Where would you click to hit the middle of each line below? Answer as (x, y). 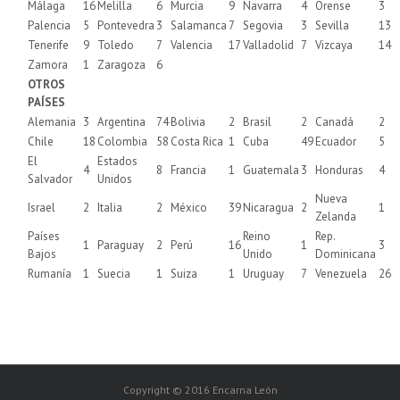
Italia (110, 207)
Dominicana (346, 254)
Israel (42, 207)
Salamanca (199, 25)
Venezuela (341, 273)
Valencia (192, 45)
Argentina (121, 121)
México (189, 207)
